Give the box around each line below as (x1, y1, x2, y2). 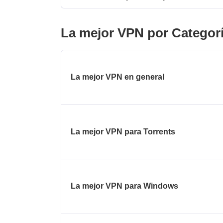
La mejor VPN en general (71, 73, 165, 82)
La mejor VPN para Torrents (71, 127, 176, 136)
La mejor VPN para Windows (71, 182, 179, 191)
